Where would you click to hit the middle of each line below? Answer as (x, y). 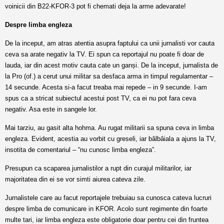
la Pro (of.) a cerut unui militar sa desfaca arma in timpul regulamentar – (109, 76)
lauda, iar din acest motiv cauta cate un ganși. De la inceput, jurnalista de (111, 65)
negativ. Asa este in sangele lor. (51, 109)
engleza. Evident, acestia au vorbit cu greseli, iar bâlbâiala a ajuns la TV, (110, 139)
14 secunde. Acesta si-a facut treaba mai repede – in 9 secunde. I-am (106, 87)
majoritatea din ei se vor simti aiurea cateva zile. (75, 179)
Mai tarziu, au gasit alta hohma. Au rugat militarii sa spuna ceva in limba (109, 128)
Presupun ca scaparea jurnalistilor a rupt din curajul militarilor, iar (98, 168)
